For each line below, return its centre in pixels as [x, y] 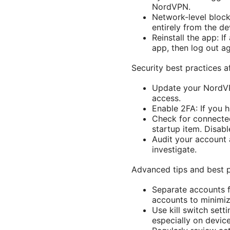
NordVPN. [171, 7]
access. [166, 98]
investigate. [174, 150]
